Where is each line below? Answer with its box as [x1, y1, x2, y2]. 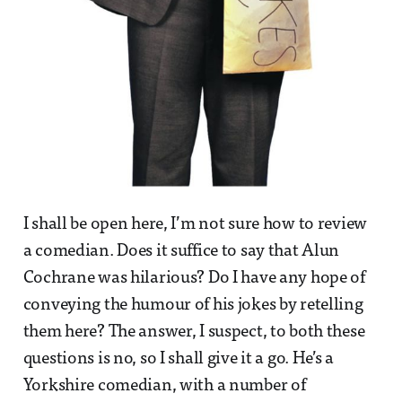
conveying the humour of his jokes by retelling [22, 296, 363, 314]
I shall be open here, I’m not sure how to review [22, 215, 368, 233]
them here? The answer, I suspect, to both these [22, 323, 365, 341]
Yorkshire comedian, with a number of [22, 377, 306, 395]
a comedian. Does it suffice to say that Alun [22, 242, 340, 260]
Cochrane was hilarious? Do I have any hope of [22, 269, 365, 287]
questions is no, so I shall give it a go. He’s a [22, 350, 335, 368]
